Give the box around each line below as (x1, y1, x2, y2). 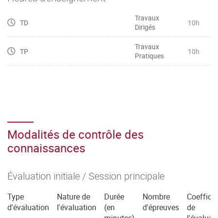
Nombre (143, 191, 170, 202)
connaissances (7, 140, 85, 156)
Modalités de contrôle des (7, 127, 144, 142)
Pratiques (135, 51, 164, 60)
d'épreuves (143, 202, 179, 213)
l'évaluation (57, 202, 96, 213)
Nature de (57, 191, 90, 202)
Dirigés (135, 22, 155, 32)
